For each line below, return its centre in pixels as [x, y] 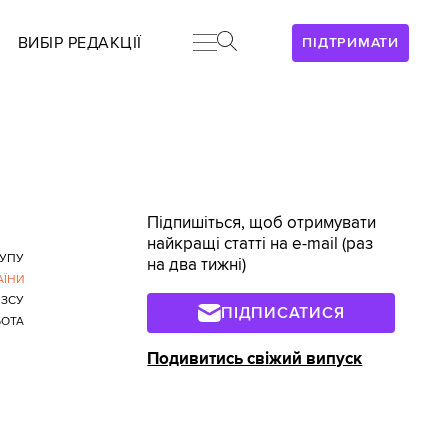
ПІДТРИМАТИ [350, 42]
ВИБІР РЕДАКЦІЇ [79, 43]
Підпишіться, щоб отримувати [262, 223]
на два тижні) [197, 265]
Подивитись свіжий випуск [255, 358]
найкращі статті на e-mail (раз [260, 244]
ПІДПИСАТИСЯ [283, 312]
